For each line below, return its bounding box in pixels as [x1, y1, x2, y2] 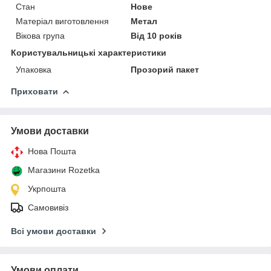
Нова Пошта [28, 146, 76, 156]
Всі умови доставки [11, 226, 96, 236]
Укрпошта [28, 183, 66, 194]
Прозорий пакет [131, 64, 200, 74]
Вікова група [16, 30, 65, 41]
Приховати [11, 86, 58, 96]
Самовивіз [28, 202, 68, 212]
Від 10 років [131, 30, 183, 41]
